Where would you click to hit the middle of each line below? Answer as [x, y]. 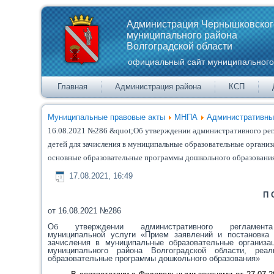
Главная [73, 87]
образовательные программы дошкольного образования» [154, 258]
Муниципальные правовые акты [107, 117]
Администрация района [158, 87]
